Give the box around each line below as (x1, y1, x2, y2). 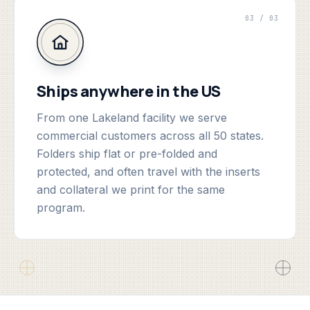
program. (37, 201, 85, 215)
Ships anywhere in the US (37, 81, 221, 102)
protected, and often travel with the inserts (37, 165, 260, 179)
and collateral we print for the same (37, 183, 225, 197)
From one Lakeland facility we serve (37, 111, 227, 125)
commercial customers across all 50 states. (37, 129, 264, 143)
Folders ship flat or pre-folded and (37, 147, 217, 161)
